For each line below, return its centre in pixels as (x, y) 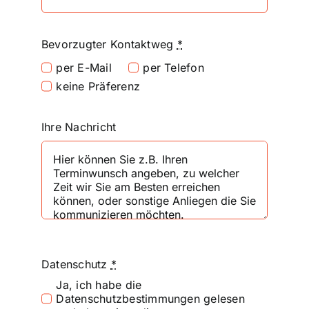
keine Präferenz (98, 86)
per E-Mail (84, 67)
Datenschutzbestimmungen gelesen (150, 299)
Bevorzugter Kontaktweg (109, 44)
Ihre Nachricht (79, 127)
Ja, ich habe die (99, 285)
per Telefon (173, 67)
